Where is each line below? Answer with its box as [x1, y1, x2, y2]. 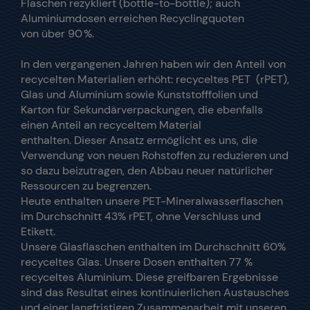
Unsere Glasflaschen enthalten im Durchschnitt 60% [21, 239, 286, 255]
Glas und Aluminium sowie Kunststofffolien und [21, 87, 258, 102]
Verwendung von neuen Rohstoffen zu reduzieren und [21, 148, 289, 163]
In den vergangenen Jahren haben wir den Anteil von [21, 57, 286, 72]
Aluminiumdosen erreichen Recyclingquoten [21, 11, 244, 26]
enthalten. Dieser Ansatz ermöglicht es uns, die [21, 133, 257, 148]
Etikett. [21, 224, 55, 239]
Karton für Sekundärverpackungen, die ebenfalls [21, 102, 263, 118]
